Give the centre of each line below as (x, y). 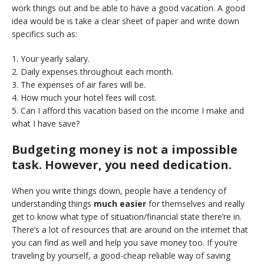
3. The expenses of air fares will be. (79, 85)
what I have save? (46, 123)
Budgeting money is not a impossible (125, 149)
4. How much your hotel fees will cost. (84, 98)
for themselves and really (195, 204)
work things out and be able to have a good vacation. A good (128, 8)
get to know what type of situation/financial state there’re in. (127, 217)
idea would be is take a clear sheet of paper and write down (126, 21)
